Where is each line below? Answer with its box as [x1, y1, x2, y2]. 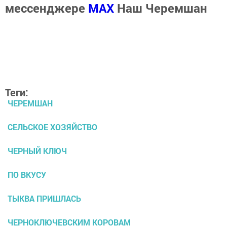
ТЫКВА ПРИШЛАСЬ [8, 193, 81, 204]
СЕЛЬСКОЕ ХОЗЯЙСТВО [8, 122, 97, 133]
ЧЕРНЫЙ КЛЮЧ [8, 145, 67, 157]
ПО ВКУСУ [8, 169, 46, 180]
